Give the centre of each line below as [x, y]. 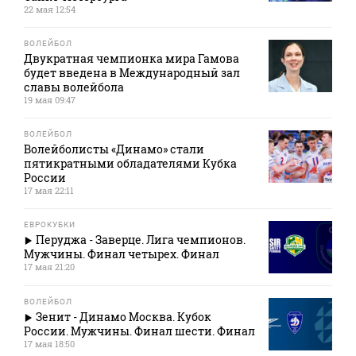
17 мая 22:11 [49, 191]
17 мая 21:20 [49, 267]
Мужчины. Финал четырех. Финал [122, 254]
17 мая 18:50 [49, 344]
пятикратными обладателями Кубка [130, 164]
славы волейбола [74, 87]
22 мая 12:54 [50, 10]
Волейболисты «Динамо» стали [114, 149]
